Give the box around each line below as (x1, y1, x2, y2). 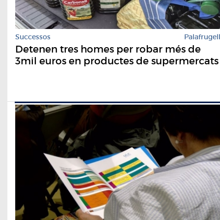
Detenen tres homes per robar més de (15, 43, 201, 55)
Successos (15, 32, 51, 42)
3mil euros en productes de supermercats (15, 55, 219, 67)
